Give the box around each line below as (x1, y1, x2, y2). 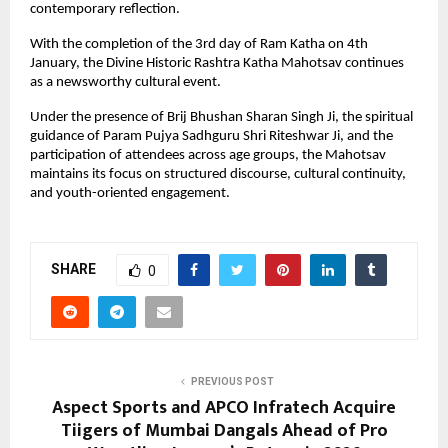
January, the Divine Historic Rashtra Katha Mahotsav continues (30, 55, 404, 71)
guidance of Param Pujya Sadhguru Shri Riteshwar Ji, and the (30, 128, 393, 144)
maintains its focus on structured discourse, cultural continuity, (30, 166, 406, 182)
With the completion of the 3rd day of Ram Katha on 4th (30, 36, 368, 52)
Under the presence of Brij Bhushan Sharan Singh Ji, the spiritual (30, 109, 413, 125)
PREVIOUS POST (190, 375, 274, 387)
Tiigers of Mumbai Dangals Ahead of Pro (60, 415, 388, 446)
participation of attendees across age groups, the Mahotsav (30, 147, 386, 163)
